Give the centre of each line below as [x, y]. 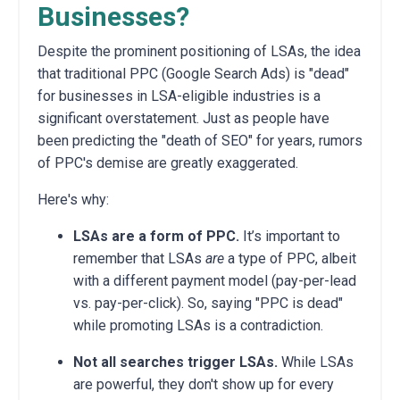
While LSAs [316, 362]
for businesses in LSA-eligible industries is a [179, 96]
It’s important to [290, 236]
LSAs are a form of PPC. [156, 236]
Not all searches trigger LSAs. [175, 362]
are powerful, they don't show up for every [204, 384]
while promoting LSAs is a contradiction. [198, 325]
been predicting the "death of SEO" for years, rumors [200, 140]
